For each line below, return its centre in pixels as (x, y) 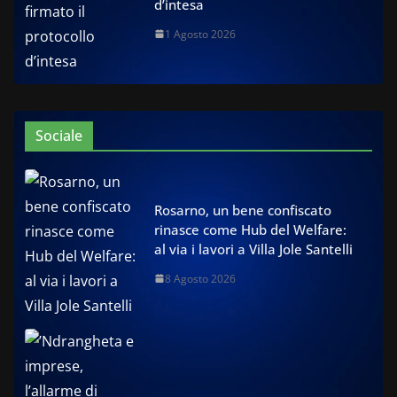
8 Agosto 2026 (200, 278)
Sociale (59, 136)
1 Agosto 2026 (200, 34)
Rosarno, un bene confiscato (243, 210)
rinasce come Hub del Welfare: (250, 229)
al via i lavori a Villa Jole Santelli (253, 249)
